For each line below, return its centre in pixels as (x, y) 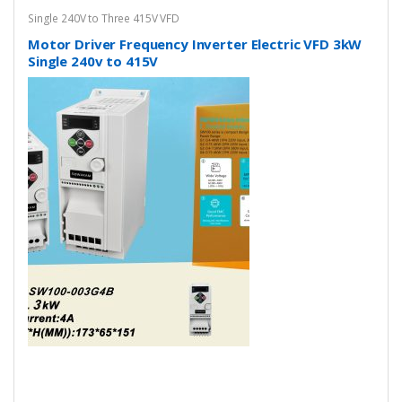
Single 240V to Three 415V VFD (103, 19)
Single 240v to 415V (93, 61)
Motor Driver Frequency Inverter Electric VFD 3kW (194, 44)
